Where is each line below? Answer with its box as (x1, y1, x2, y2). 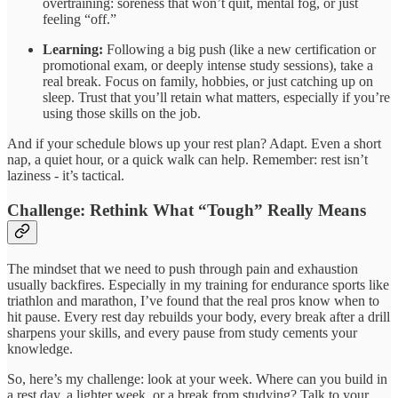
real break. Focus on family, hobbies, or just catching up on (43, 74, 373, 90)
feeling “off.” (43, 12, 116, 28)
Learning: (43, 42, 103, 58)
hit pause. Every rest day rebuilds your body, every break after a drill (7, 308, 390, 324)
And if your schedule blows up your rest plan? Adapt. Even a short (7, 136, 381, 152)
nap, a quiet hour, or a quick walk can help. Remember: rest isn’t (7, 152, 368, 168)
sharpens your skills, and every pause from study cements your (7, 324, 357, 340)
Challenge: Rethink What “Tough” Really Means (7, 201, 366, 219)
